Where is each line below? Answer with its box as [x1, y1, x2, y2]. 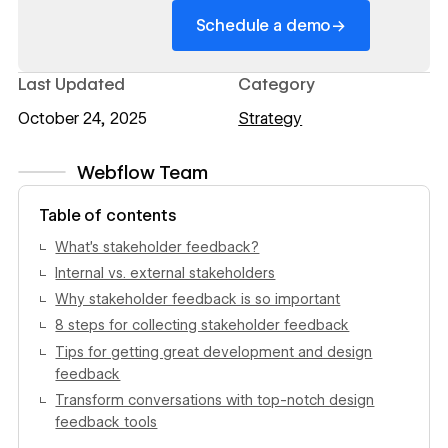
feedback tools [55, 413, 158, 430]
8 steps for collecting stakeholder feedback [55, 317, 350, 334]
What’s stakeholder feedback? [55, 238, 260, 255]
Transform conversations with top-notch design [55, 391, 375, 408]
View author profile [17, 186, 155, 206]
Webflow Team [76, 160, 208, 183]
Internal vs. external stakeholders [55, 265, 276, 282]
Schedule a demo [195, 16, 332, 36]
